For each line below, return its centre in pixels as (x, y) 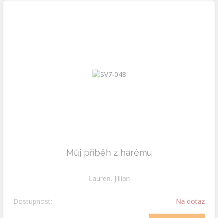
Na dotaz (190, 201)
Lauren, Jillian (109, 178)
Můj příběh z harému (109, 153)
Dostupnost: (33, 201)
